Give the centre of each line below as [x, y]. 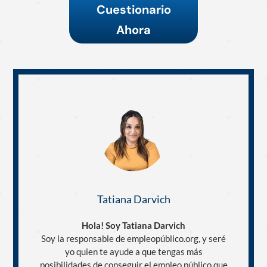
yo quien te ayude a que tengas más [133, 251]
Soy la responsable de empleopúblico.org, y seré [133, 238]
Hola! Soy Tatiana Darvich [133, 225]
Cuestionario [133, 9]
